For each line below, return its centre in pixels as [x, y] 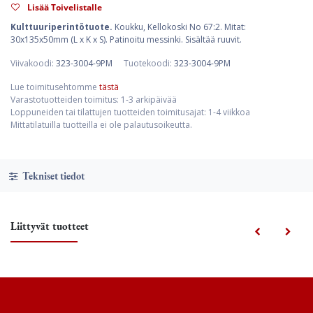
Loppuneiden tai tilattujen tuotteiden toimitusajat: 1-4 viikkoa [130, 112]
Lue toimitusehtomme [55, 87]
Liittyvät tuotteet [50, 226]
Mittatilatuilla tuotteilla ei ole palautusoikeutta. [101, 125]
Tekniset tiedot [52, 175]
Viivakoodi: [33, 63]
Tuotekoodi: [149, 63]
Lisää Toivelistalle [65, 7]
